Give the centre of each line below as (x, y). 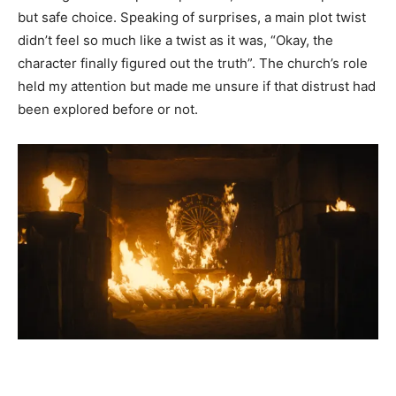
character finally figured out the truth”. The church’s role (193, 63)
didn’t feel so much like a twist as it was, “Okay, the (175, 40)
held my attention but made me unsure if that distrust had (197, 86)
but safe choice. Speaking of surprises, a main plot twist (192, 17)
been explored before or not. (108, 109)
